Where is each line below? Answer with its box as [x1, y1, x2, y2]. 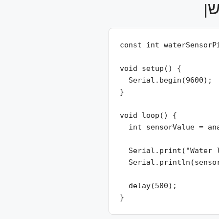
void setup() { [120, 64, 181, 73]
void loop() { [120, 111, 177, 120]
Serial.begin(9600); [120, 76, 212, 85]
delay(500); [120, 181, 177, 190]
